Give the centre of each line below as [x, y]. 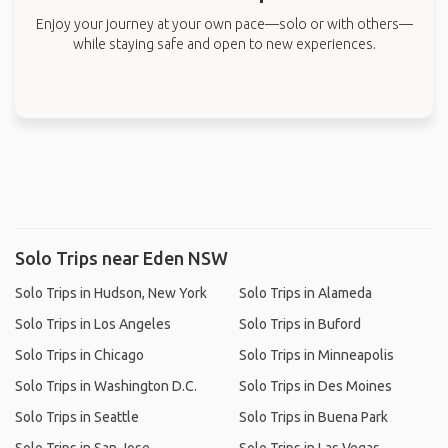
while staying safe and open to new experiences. [224, 44]
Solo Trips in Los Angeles [93, 324]
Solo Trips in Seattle [77, 417]
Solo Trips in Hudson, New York [111, 293]
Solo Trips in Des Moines [315, 386]
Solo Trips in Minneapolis [316, 355]
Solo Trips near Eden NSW [121, 258]
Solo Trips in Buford [300, 324]
